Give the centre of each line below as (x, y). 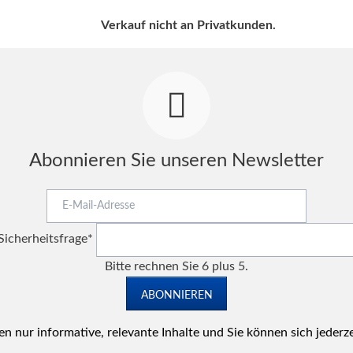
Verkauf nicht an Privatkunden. (188, 26)
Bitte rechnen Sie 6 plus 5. (176, 267)
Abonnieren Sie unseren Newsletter (176, 161)
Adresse (68, 238)
